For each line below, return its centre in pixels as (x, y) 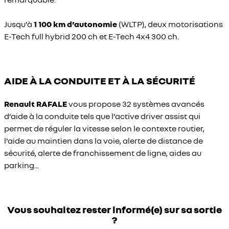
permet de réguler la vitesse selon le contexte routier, (104, 128)
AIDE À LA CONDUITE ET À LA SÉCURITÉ (100, 80)
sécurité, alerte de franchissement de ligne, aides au (103, 153)
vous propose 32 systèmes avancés (136, 104)
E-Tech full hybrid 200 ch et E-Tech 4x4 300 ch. (91, 36)
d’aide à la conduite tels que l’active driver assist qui (102, 116)
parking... (21, 165)
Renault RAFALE (36, 104)
